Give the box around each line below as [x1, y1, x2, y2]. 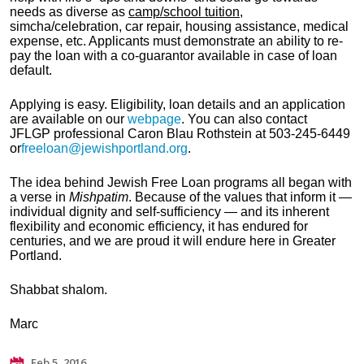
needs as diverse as [10, 5, 128, 19]
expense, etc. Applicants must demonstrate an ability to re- [10, 34, 343, 49]
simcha [10, 19, 51, 34]
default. [10, 63, 52, 78]
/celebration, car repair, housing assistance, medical [51, 19, 349, 34]
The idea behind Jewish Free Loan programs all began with [10, 175, 352, 190]
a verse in [10, 190, 69, 205]
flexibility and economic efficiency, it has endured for [10, 219, 308, 234]
